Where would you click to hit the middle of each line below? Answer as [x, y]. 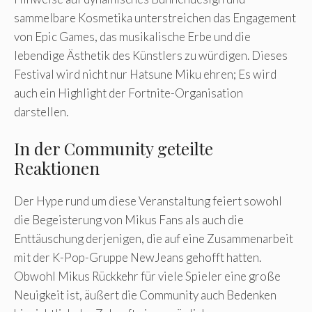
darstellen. [41, 111]
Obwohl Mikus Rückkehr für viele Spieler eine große [147, 276]
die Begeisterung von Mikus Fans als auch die [129, 220]
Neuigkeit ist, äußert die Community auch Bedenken [145, 295]
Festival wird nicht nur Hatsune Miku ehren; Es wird [145, 74]
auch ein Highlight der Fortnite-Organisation [128, 93]
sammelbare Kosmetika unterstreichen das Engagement [155, 17]
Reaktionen [57, 168]
